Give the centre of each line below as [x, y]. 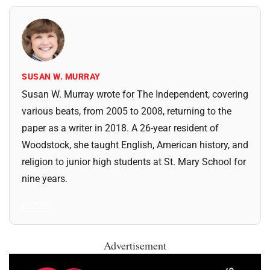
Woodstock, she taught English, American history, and [135, 145]
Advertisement [135, 245]
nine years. [45, 179]
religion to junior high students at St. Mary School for [134, 162]
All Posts [37, 205]
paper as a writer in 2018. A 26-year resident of [120, 128]
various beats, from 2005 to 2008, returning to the [127, 111]
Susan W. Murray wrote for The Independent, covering [135, 95]
